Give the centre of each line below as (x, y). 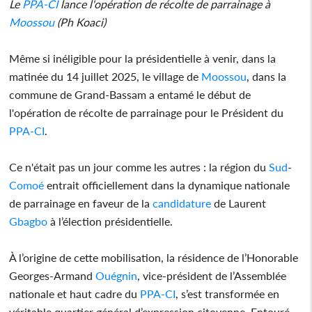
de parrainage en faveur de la (81, 203)
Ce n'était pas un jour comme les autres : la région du (139, 166)
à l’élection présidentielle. (110, 221)
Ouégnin (117, 275)
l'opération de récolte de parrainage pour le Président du (147, 112)
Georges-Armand (53, 275)
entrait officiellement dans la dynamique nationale (167, 185)
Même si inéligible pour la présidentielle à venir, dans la (143, 58)
